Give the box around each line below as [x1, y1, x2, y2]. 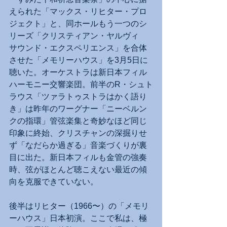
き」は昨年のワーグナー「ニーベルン [9, 104, 147, 113]
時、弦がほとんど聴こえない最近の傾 [9, 165, 147, 174]
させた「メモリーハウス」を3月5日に [9, 56, 148, 65]
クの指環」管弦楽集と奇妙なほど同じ [9, 117, 147, 126]
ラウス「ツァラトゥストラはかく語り [9, 92, 147, 101]
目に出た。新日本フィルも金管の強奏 [9, 153, 147, 162]
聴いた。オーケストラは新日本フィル [9, 68, 147, 77]
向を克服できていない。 [9, 177, 98, 186]
